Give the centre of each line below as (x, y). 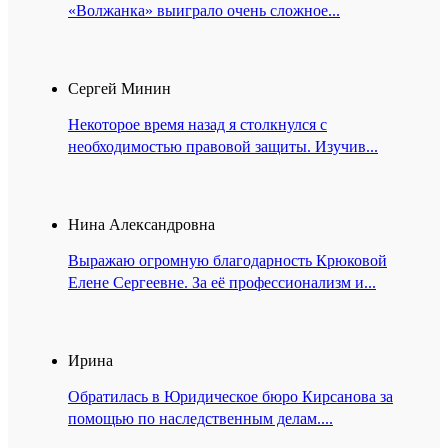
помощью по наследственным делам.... (200, 419)
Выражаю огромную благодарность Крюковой (227, 261)
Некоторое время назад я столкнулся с (197, 125)
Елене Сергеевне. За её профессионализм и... (222, 283)
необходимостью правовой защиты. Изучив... (223, 147)
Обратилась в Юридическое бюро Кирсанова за (230, 397)
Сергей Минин (119, 89)
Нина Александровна (141, 225)
